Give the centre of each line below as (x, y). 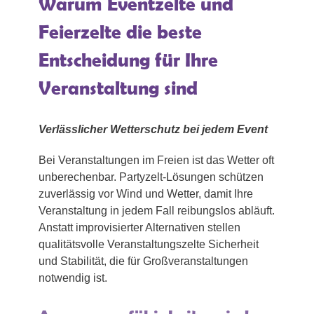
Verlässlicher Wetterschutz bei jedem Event (153, 129)
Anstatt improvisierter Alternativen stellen (139, 227)
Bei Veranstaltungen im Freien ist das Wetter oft (156, 160)
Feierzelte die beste (120, 32)
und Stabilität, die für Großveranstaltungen (143, 261)
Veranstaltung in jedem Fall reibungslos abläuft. (157, 210)
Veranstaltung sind (118, 88)
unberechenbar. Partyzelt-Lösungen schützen (151, 177)
